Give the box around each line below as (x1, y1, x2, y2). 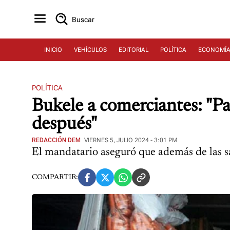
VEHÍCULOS (74, 46, 107, 53)
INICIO (44, 46, 62, 53)
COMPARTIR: (32, 174, 78, 181)
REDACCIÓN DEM (32, 137, 81, 144)
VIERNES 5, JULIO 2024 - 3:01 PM (84, 137, 177, 144)
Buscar (72, 15, 94, 24)
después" (32, 116, 97, 133)
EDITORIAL (119, 46, 148, 53)
